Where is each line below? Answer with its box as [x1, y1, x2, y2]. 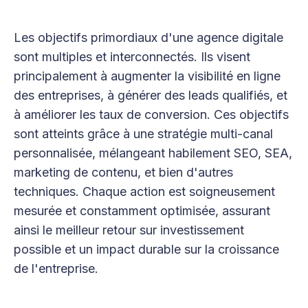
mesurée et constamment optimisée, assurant [14, 203, 270, 219]
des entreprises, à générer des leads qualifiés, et [14, 88, 287, 103]
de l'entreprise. [14, 261, 98, 276]
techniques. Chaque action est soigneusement [14, 184, 275, 199]
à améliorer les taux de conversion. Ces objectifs [14, 107, 289, 122]
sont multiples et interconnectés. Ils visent [14, 49, 250, 65]
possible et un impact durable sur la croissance [14, 242, 279, 257]
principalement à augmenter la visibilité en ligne [14, 69, 280, 84]
